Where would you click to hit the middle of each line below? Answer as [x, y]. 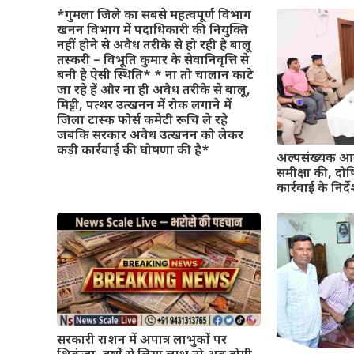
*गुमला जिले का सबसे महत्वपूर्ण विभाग [154, 16]
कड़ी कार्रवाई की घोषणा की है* [133, 151]
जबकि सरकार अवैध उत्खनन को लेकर [150, 136]
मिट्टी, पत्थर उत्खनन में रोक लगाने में [144, 106]
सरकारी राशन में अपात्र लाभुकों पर [142, 341]
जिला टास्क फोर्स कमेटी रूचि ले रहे [142, 121]
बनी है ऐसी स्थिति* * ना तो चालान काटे [155, 76]
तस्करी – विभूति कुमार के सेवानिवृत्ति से [153, 61]
